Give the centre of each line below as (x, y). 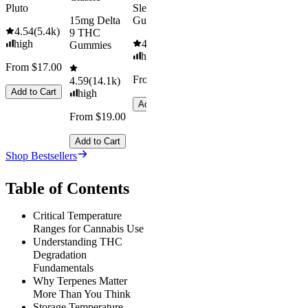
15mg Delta (95, 21)
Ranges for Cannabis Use (88, 229)
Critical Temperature (77, 216)
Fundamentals (63, 268)
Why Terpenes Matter (80, 281)
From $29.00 (161, 80)
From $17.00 (34, 67)
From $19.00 (97, 117)
